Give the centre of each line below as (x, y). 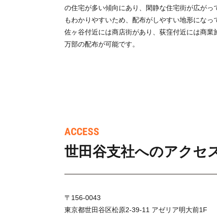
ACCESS (82, 132)
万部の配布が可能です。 (101, 44)
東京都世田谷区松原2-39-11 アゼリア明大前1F (136, 210)
